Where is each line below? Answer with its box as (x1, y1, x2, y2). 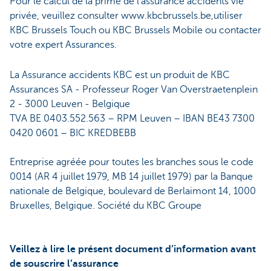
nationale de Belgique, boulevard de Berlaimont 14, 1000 (10, 185, 256, 197)
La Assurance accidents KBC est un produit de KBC (10, 69, 230, 80)
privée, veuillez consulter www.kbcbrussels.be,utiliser (10, 10, 243, 21)
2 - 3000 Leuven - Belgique (10, 98, 130, 109)
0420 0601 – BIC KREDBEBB (10, 127, 136, 139)
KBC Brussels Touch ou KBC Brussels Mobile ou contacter (10, 24, 261, 36)
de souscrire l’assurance (10, 258, 119, 269)
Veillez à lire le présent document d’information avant (10, 243, 256, 255)
